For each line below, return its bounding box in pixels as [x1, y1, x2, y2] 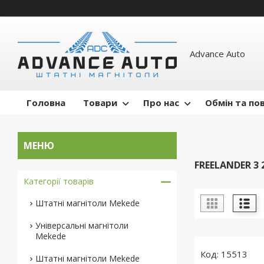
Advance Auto [189, 48, 245, 60]
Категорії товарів [24, 176, 94, 187]
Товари [83, 97, 117, 108]
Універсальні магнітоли [35, 220, 128, 231]
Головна [27, 97, 65, 108]
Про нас [143, 97, 179, 108]
